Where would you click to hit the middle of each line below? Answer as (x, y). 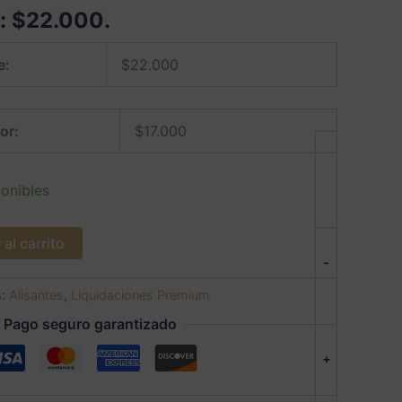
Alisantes (36, 294)
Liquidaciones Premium (140, 294)
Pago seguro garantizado (90, 324)
